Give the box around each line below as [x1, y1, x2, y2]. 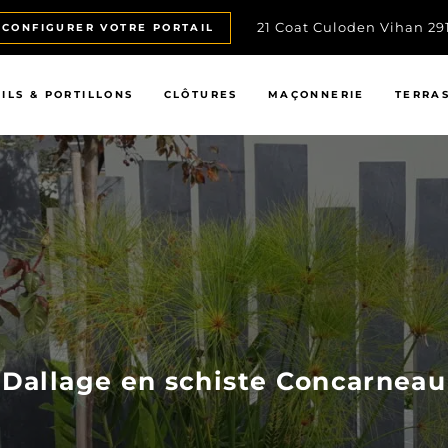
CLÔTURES [163, 88, 238, 101]
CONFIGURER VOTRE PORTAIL [2, 20, 215, 34]
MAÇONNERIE [267, 88, 365, 101]
